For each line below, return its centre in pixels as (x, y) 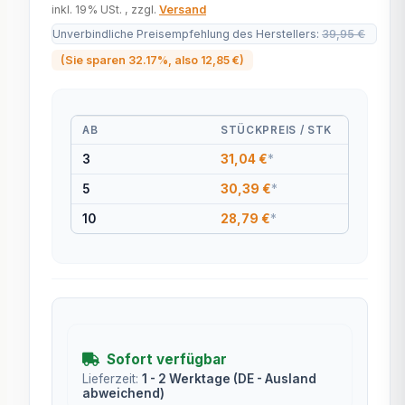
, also (184, 60)
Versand (183, 9)
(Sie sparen (94, 60)
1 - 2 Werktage (188, 378)
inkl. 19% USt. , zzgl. (105, 9)
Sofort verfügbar (167, 359)
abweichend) (123, 393)
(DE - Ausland (275, 378)
